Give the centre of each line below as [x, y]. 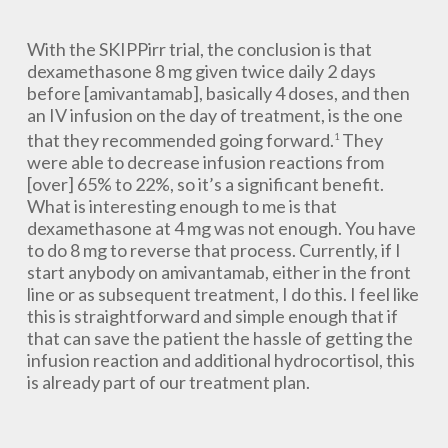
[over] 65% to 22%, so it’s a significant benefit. [205, 184]
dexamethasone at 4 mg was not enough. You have [221, 228]
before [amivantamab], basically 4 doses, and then [218, 93]
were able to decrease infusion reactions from [205, 162]
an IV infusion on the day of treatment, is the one [214, 115]
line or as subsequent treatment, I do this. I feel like [222, 294]
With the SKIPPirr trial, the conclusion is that [199, 49]
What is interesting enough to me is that [181, 206]
